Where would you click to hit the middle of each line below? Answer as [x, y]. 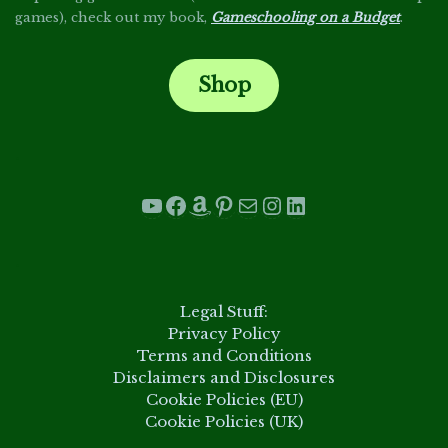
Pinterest [267, 204]
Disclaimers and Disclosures [224, 377]
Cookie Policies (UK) [224, 421]
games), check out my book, [113, 18]
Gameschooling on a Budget [305, 18]
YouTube [193, 204]
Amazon [239, 204]
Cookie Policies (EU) [224, 399]
